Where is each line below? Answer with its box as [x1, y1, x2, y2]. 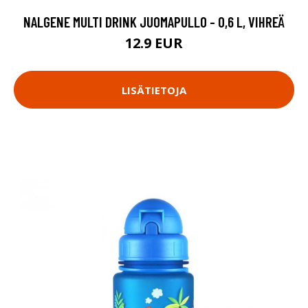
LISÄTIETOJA [122, 82, 186, 97]
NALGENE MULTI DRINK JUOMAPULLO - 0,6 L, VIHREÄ [23, 13, 285, 31]
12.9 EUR [125, 34, 183, 53]
